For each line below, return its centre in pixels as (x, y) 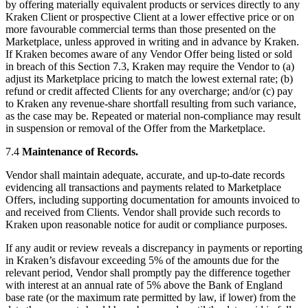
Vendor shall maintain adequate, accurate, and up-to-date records (145, 175)
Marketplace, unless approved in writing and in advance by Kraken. (152, 42)
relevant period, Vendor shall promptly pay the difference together (148, 273)
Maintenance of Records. (80, 152)
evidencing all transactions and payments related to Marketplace (143, 188)
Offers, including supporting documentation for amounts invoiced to (153, 200)
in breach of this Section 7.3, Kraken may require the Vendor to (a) (150, 67)
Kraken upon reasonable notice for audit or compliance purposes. (146, 225)
